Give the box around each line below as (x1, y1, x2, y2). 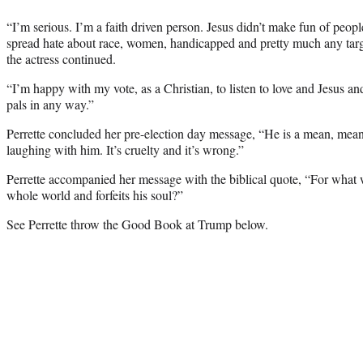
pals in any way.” (6, 95, 94, 113)
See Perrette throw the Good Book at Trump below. (6, 215, 268, 233)
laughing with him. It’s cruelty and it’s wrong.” (6, 140, 244, 158)
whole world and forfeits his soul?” (6, 186, 183, 203)
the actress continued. (6, 49, 116, 67)
